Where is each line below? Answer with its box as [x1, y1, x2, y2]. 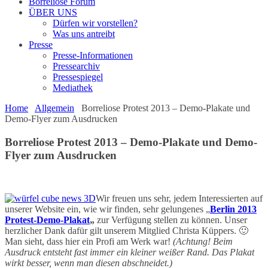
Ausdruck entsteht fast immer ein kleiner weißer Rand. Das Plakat [5, 247, 254, 258]
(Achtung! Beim [173, 236, 233, 247]
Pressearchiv [53, 61, 100, 71]
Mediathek [53, 83, 93, 93]
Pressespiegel [53, 72, 103, 82]
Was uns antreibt [53, 29, 115, 39]
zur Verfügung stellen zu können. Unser [95, 215, 247, 226]
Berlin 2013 [210, 204, 257, 215]
